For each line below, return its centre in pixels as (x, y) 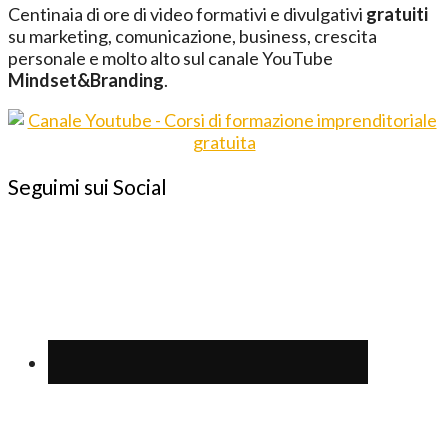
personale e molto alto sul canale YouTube (170, 57)
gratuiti (397, 13)
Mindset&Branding (86, 79)
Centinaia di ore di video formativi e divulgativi (187, 13)
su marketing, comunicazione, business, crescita (192, 35)
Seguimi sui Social (87, 186)
